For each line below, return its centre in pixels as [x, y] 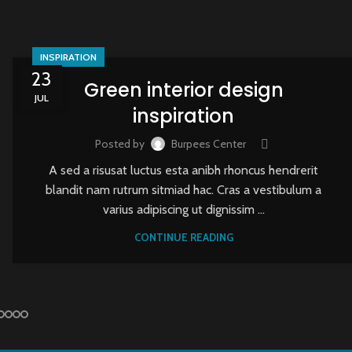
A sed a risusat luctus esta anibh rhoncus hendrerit [184, 170]
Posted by [119, 144]
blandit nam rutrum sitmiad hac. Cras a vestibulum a [184, 189]
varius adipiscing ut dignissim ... [183, 209]
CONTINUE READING [183, 237]
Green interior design [183, 90]
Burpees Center [208, 144]
